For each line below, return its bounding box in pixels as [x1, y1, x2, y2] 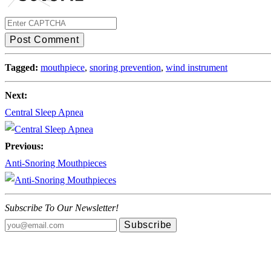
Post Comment [10, 34, 79, 45]
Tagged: [5, 62, 38, 73]
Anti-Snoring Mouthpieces [5, 158, 106, 169]
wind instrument [166, 62, 227, 73]
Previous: [5, 141, 44, 152]
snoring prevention [90, 62, 161, 73]
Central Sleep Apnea [5, 107, 83, 118]
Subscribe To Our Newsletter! [5, 203, 119, 214]
